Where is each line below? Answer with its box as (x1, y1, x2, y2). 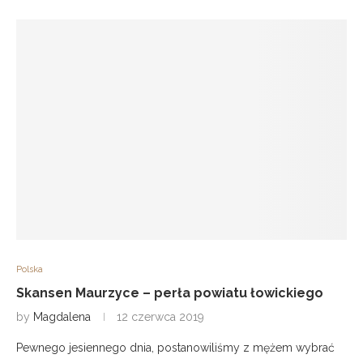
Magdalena (33, 310, 91, 323)
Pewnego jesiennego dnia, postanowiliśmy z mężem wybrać (16, 341, 335, 354)
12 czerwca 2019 (117, 310, 204, 323)
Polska (16, 264, 43, 275)
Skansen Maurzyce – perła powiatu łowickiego (16, 285, 323, 301)
